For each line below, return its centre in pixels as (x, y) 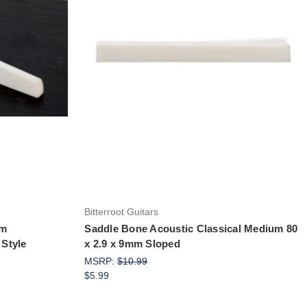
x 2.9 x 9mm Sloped (132, 243)
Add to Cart (192, 97)
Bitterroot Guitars (122, 211)
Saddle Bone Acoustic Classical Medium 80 (191, 228)
